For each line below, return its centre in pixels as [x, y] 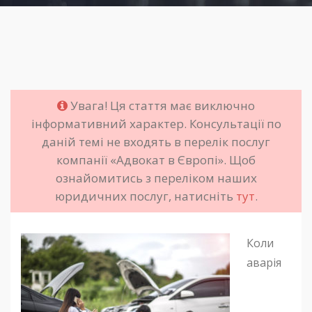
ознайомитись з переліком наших [156, 178]
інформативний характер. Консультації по [156, 124]
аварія [264, 263]
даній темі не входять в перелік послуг [156, 142]
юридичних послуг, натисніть [145, 196]
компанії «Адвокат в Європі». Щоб [156, 160]
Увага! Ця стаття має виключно [161, 106]
